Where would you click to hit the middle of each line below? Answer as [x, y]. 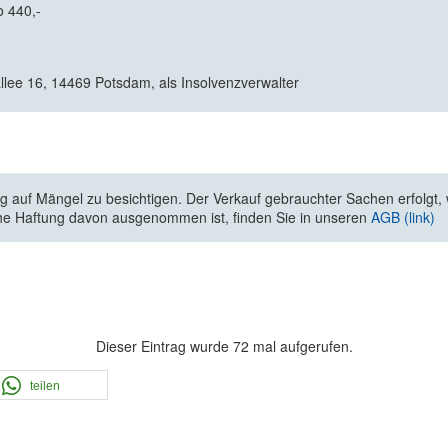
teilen [44, 386]
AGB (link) [403, 217]
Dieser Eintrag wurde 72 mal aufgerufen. [224, 346]
